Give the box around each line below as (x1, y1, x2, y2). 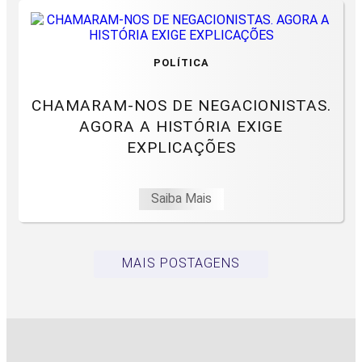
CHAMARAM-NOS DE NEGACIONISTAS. (31, 95, 331, 115)
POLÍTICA (153, 57, 209, 69)
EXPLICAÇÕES (126, 137, 236, 157)
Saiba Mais (150, 190, 212, 206)
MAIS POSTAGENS (122, 255, 240, 271)
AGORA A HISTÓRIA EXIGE (79, 116, 283, 136)
